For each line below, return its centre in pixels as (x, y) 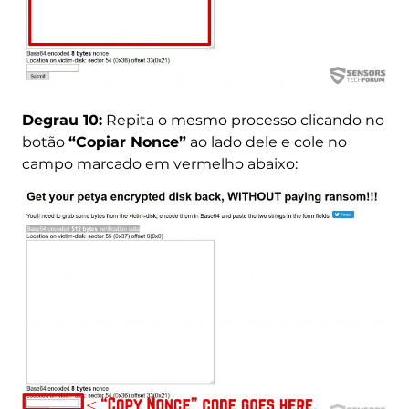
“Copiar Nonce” (127, 142)
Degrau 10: (62, 120)
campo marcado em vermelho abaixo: (159, 163)
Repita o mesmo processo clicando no (243, 120)
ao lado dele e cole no (266, 142)
